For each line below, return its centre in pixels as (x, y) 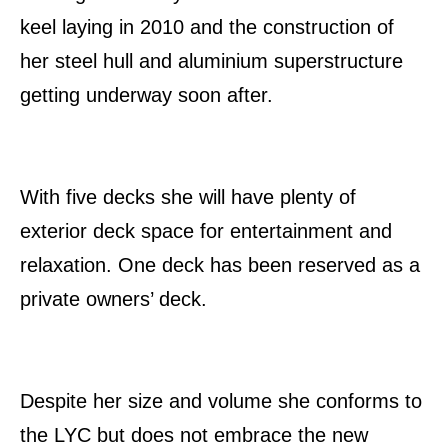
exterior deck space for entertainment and (206, 231)
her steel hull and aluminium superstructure (211, 61)
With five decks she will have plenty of (188, 197)
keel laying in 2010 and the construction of (207, 27)
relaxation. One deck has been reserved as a (220, 265)
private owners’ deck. (113, 299)
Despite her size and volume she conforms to (221, 401)
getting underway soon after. (149, 95)
